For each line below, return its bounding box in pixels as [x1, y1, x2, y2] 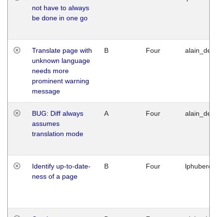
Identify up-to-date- [32, 162, 91, 170]
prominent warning [32, 77, 89, 85]
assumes [32, 119, 60, 127]
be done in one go [32, 14, 88, 22]
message [32, 87, 60, 95]
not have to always [32, 3, 89, 12]
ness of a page [32, 172, 77, 180]
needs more [32, 66, 69, 75]
